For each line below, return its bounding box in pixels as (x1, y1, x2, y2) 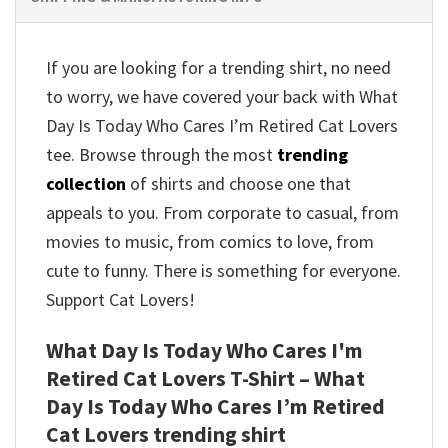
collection (46, 171, 126, 195)
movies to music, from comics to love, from (46, 229, 374, 253)
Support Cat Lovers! (46, 287, 195, 311)
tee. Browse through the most (46, 142, 277, 166)
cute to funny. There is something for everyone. (46, 258, 401, 282)
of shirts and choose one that (126, 171, 351, 195)
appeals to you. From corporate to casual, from (46, 200, 399, 224)
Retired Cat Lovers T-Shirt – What (46, 365, 365, 393)
